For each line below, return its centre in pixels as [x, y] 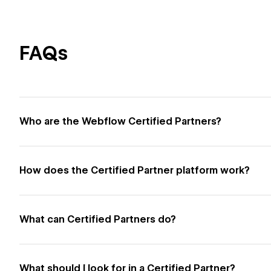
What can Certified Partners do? [98, 219]
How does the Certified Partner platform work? [135, 170]
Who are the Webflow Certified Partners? [120, 121]
